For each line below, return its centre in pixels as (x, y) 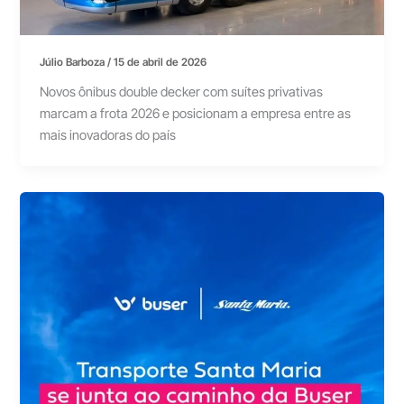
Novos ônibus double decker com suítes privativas (182, 92)
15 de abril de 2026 (161, 63)
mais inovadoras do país (108, 135)
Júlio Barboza (74, 63)
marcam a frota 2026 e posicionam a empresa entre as (196, 113)
